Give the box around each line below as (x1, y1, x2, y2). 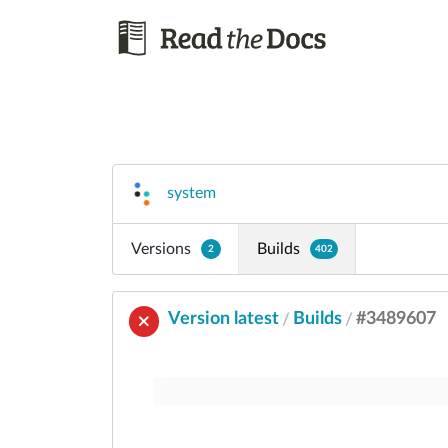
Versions (130, 241, 191, 257)
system (166, 185, 216, 202)
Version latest (168, 309, 280, 328)
